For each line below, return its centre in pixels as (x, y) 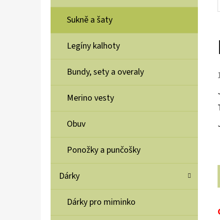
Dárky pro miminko (101, 202)
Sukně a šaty (90, 20)
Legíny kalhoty (93, 46)
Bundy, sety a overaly (105, 72)
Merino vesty (90, 98)
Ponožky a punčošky (104, 150)
